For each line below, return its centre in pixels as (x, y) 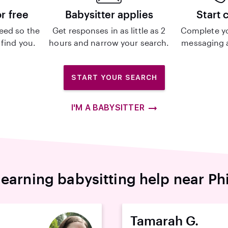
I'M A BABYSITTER (108, 108)
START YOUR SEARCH (114, 77)
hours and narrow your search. (109, 42)
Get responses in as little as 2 (109, 30)
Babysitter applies (109, 14)
